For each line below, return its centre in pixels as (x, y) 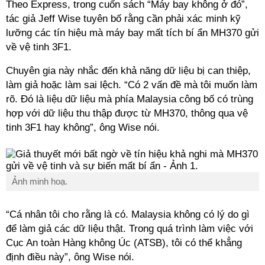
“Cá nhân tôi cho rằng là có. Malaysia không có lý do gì (128, 214)
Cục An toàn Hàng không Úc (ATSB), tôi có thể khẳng (124, 243)
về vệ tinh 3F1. (39, 47)
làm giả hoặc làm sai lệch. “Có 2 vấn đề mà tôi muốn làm (132, 85)
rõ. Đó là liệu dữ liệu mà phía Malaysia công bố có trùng (130, 99)
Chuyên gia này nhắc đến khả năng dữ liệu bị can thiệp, (128, 71)
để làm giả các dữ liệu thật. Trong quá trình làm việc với (130, 229)
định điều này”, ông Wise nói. (70, 257)
